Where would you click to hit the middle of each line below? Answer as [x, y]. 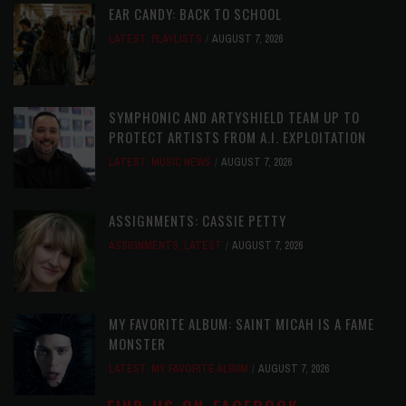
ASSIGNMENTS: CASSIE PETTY [198, 221]
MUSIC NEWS [181, 163]
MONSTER [137, 344]
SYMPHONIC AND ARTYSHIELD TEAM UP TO [234, 117]
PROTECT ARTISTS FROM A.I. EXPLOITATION [237, 137]
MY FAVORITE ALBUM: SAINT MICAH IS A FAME [242, 324]
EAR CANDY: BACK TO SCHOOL [195, 14]
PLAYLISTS [177, 39]
